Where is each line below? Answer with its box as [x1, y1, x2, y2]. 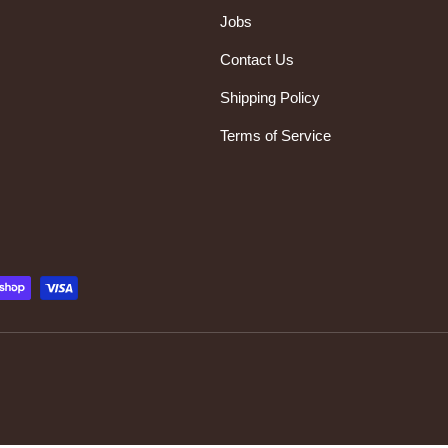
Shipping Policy [220, 89, 320, 107]
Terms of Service [220, 127, 331, 145]
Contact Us [220, 51, 294, 69]
